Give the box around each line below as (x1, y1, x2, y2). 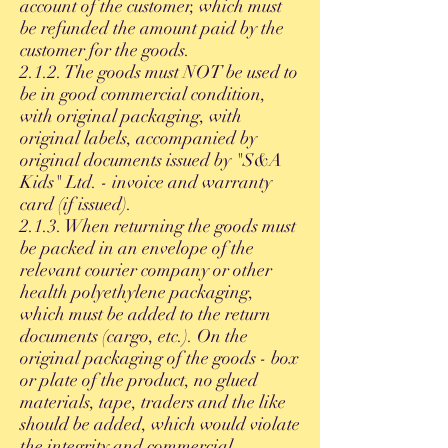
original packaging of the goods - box (20, 347, 299, 369)
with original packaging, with (20, 105, 242, 127)
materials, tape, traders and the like (20, 391, 286, 413)
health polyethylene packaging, (20, 281, 254, 303)
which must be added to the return (20, 303, 271, 325)
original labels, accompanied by (20, 127, 257, 149)
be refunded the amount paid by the (20, 17, 284, 39)
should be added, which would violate (20, 413, 300, 435)
